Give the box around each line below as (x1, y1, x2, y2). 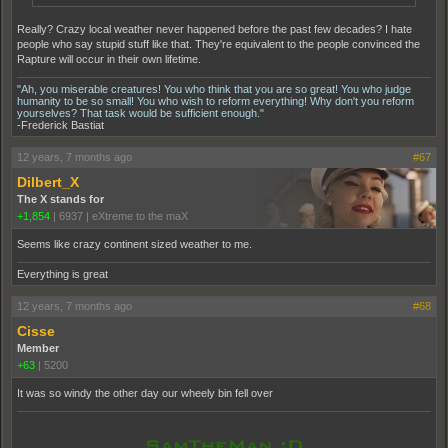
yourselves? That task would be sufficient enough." (17, 107, 264, 120)
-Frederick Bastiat (17, 119, 104, 132)
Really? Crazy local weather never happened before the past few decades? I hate (17, 23, 412, 36)
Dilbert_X (17, 174, 79, 191)
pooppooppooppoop (17, 417, 113, 430)
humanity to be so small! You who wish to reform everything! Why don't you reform (17, 95, 414, 108)
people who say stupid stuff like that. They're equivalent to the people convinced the (17, 38, 420, 51)
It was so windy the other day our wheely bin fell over (17, 387, 273, 400)
